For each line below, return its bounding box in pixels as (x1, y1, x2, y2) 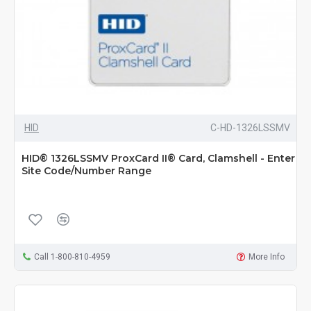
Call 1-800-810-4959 (33, 251, 110, 262)
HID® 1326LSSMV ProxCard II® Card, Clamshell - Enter (22, 151, 295, 165)
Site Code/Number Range (22, 164, 151, 177)
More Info (249, 251, 285, 262)
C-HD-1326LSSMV (210, 121, 290, 133)
